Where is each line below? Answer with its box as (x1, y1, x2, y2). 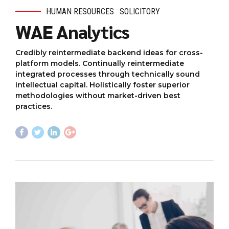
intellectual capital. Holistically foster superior (15, 80, 190, 89)
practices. (15, 101, 52, 111)
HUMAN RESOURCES (46, 6, 114, 16)
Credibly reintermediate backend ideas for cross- (15, 48, 203, 57)
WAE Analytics (15, 19, 129, 43)
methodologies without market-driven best (15, 90, 180, 100)
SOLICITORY (120, 6, 161, 16)
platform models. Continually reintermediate (15, 58, 184, 68)
